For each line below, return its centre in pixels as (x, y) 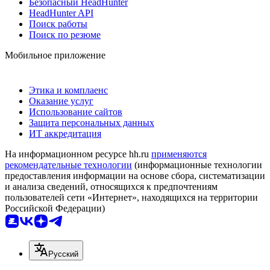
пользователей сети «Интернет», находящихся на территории (131, 197)
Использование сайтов (76, 111)
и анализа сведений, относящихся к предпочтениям (111, 186)
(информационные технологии (197, 165)
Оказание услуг (61, 101)
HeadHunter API (61, 13)
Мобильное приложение (55, 55)
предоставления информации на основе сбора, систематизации (135, 175)
